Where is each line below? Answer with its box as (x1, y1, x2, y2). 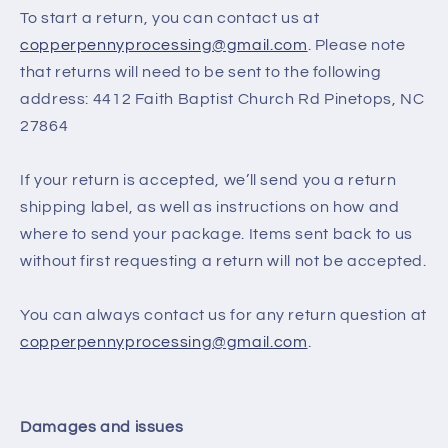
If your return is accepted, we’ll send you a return (20, 171, 397, 188)
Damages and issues (20, 419, 184, 436)
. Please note (307, 36, 406, 53)
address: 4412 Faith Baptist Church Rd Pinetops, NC (20, 90, 425, 107)
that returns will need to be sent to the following (20, 63, 382, 80)
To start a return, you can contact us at (20, 9, 320, 26)
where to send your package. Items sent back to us (20, 225, 413, 242)
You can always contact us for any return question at (20, 306, 427, 323)
